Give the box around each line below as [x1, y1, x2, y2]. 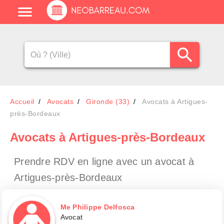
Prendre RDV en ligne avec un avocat [14, 156, 188, 167]
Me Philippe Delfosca [60, 203, 135, 211]
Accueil [10, 97, 34, 105]
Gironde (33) [86, 97, 129, 105]
